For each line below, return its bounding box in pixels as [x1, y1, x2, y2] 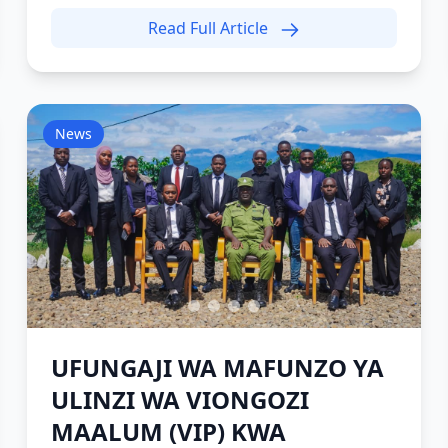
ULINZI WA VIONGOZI [50, 383, 309, 416]
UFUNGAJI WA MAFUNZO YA [50, 351, 384, 384]
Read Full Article [147, 17, 272, 39]
